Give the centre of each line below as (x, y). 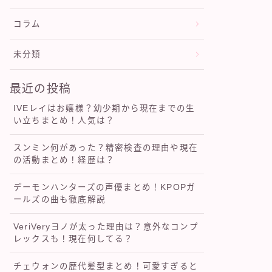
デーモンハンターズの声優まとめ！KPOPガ (105, 188)
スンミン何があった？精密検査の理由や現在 (106, 148)
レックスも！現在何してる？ (73, 239)
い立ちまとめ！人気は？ (64, 121)
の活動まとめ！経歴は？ (64, 160)
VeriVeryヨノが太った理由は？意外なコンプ (106, 227)
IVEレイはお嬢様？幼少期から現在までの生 (104, 109)
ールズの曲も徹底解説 (59, 200)
